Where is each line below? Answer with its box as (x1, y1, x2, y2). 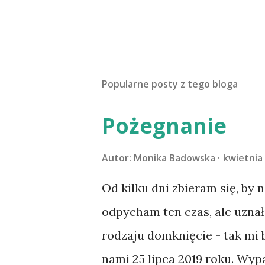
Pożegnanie (102, 111, 227, 140)
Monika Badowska (134, 151, 215, 164)
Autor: (102, 151, 134, 164)
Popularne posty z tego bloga (102, 77, 238, 91)
